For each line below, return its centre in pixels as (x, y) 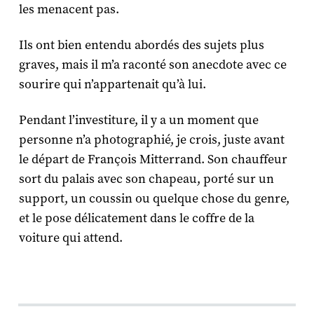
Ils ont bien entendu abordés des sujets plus (141, 45)
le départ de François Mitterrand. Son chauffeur (153, 159)
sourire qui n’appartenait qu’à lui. (114, 84)
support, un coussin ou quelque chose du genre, (154, 198)
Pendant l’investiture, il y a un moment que (138, 120)
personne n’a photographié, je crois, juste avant (151, 139)
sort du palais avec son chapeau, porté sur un (146, 179)
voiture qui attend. (72, 238)
